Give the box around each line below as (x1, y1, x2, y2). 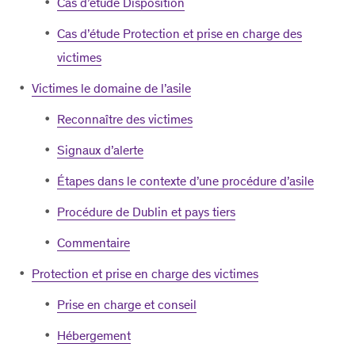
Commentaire (57, 235, 130, 250)
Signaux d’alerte (57, 143, 143, 158)
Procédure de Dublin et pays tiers (57, 204, 235, 219)
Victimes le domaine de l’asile (32, 81, 191, 96)
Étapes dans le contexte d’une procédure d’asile (57, 174, 314, 189)
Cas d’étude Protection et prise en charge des (57, 26, 302, 41)
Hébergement (57, 328, 131, 343)
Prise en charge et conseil (57, 297, 197, 312)
